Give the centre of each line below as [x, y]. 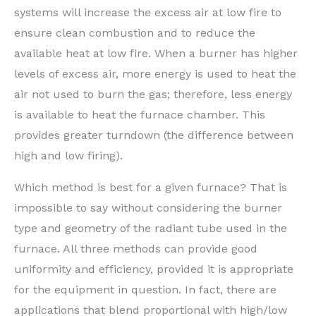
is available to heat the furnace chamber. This [140, 114]
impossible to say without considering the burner [148, 207]
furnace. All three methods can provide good [136, 248]
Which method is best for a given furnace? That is [151, 187]
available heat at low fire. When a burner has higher [156, 53]
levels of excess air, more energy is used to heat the [155, 73]
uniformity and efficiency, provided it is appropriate [154, 269]
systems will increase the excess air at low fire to [148, 12]
